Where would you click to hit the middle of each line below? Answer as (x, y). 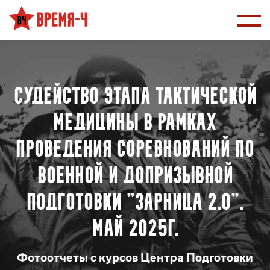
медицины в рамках (135, 124)
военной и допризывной (135, 177)
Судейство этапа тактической (135, 98)
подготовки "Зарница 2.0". (135, 204)
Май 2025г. (135, 230)
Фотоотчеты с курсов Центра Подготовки (135, 258)
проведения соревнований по (135, 151)
